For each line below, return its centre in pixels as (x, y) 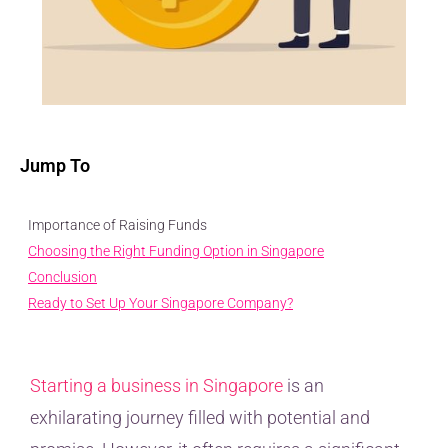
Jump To (55, 166)
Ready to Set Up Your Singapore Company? (160, 303)
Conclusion (62, 277)
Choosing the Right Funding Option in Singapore (176, 251)
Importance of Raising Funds (117, 225)
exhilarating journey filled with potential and (200, 418)
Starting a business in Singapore (156, 386)
